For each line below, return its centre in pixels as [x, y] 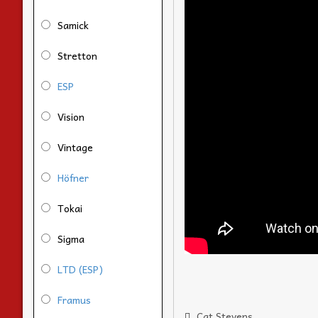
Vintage [75, 147]
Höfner [73, 177]
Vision [71, 116]
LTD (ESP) [80, 269]
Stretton [77, 55]
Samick [73, 24]
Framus [74, 299]
